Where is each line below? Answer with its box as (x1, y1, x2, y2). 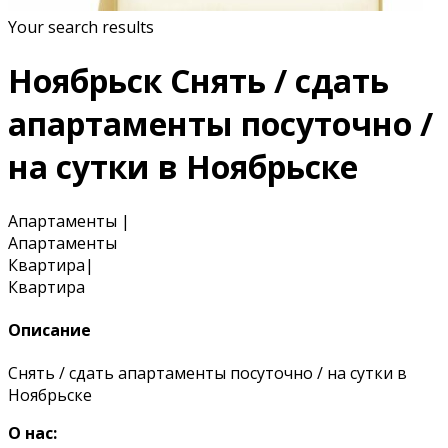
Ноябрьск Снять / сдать (8, 59, 389, 103)
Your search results (8, 15, 154, 38)
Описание (8, 319, 91, 342)
